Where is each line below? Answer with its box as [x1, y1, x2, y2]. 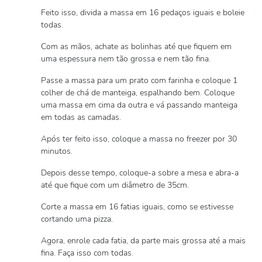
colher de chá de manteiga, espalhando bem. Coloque [41, 87, 235, 98]
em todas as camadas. [41, 112, 121, 123]
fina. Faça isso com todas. [41, 247, 133, 258]
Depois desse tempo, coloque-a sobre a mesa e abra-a [41, 167, 239, 178]
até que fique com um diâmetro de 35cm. [41, 180, 189, 191]
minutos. [41, 146, 73, 157]
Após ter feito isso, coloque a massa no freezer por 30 [41, 133, 237, 144]
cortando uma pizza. [41, 213, 113, 225]
